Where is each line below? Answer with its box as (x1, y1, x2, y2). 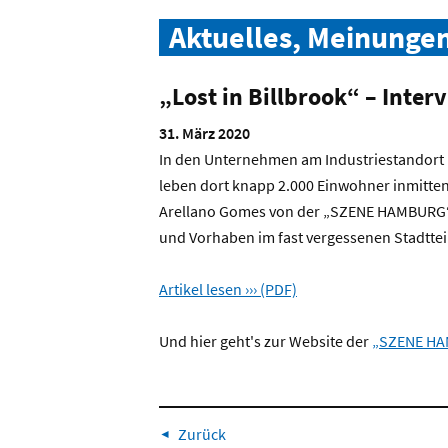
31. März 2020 (159, 123, 250, 143)
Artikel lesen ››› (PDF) (159, 279, 297, 299)
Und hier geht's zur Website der (159, 331, 372, 351)
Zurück (177, 424, 226, 444)
